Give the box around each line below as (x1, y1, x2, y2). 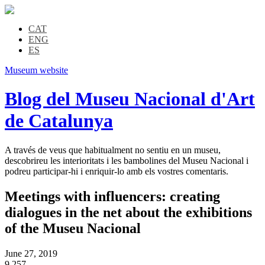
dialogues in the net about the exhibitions (5, 204, 252, 220)
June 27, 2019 (5, 248, 57, 258)
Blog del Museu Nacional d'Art (5, 88, 255, 110)
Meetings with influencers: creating (5, 188, 220, 204)
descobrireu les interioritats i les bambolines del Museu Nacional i (5, 155, 248, 166)
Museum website (5, 65, 68, 75)
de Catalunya (5, 110, 113, 132)
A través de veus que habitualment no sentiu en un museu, (5, 144, 221, 155)
